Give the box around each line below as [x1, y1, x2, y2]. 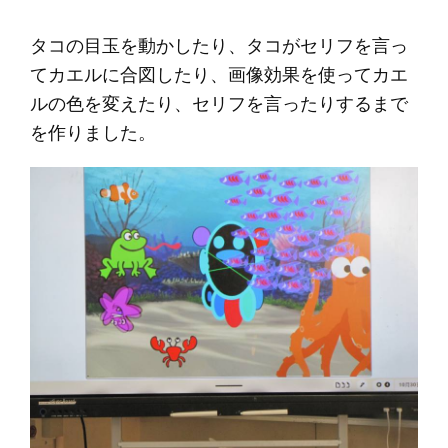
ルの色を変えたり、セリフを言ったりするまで [30, 93, 408, 114]
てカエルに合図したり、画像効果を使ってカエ [30, 64, 408, 85]
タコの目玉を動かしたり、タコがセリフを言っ [30, 35, 408, 56]
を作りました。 [30, 122, 156, 143]
